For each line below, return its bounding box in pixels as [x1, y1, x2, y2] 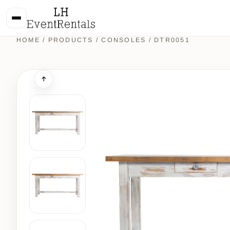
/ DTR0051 [146, 36, 190, 44]
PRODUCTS [48, 36, 96, 44]
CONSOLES [101, 36, 146, 44]
